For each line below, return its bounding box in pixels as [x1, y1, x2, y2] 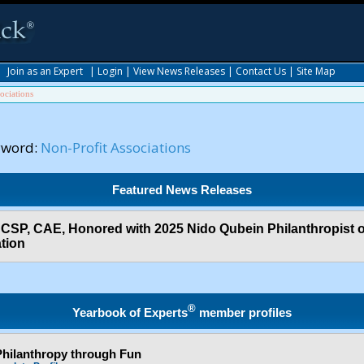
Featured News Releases [112, 183, 253, 197]
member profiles [196, 305, 292, 319]
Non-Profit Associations [41, 138, 191, 157]
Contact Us [236, 64, 286, 78]
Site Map [297, 64, 336, 78]
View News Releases [133, 64, 225, 78]
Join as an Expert [7, 64, 83, 78]
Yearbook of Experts [72, 305, 188, 319]
